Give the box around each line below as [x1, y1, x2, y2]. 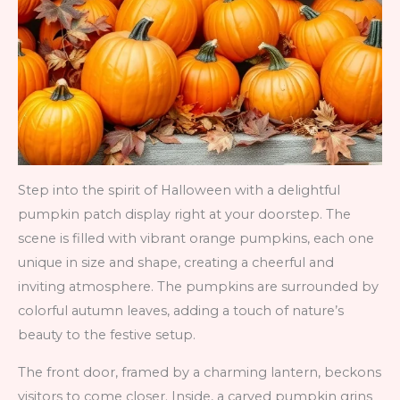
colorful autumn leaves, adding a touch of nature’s [18, 303, 344, 320]
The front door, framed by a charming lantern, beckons [18, 363, 381, 380]
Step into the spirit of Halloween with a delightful [18, 182, 340, 199]
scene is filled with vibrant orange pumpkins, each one [18, 230, 374, 247]
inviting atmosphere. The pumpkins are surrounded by [18, 279, 379, 296]
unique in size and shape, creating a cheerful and [18, 254, 334, 271]
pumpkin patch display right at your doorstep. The [18, 206, 351, 223]
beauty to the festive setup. [18, 327, 196, 344]
